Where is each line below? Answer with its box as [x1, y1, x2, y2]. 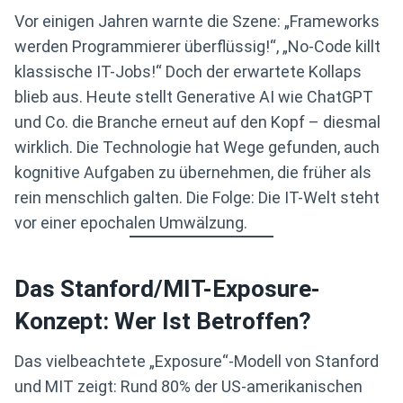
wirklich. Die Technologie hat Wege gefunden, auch [14, 138, 380, 157]
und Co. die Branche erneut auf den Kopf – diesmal [14, 112, 381, 132]
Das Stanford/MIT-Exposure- [14, 275, 320, 303]
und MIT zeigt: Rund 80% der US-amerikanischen [14, 377, 363, 397]
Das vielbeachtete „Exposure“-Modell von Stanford [14, 352, 379, 372]
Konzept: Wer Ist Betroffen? [14, 308, 311, 336]
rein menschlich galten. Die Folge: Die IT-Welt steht [14, 188, 380, 208]
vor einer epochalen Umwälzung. [14, 213, 247, 233]
